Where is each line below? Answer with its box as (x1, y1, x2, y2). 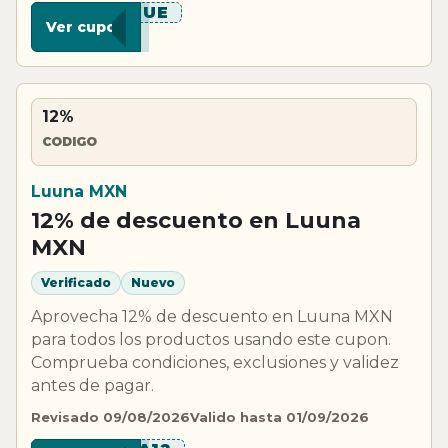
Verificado (41, 275, 111, 291)
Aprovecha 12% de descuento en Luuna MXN (31, 306, 393, 326)
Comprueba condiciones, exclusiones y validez (31, 352, 399, 372)
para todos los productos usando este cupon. (31, 329, 391, 349)
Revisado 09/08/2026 (31, 408, 190, 425)
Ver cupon (46, 17, 126, 36)
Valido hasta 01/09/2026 (190, 408, 369, 425)
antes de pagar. (31, 375, 154, 395)
